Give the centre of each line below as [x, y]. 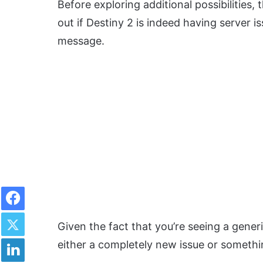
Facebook [42, 186]
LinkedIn [39, 238]
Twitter [37, 212]
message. [81, 41]
